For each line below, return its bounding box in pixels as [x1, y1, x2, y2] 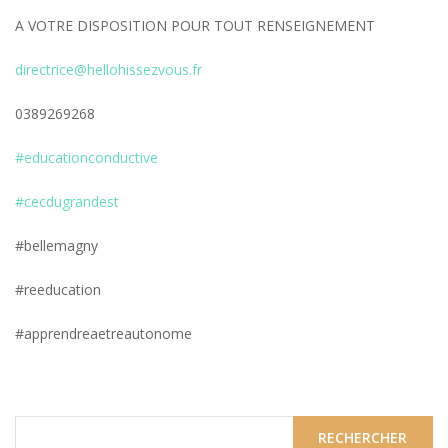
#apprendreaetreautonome [15, 324, 192, 343]
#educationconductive [15, 148, 158, 167]
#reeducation [15, 280, 101, 299]
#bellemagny [15, 236, 98, 255]
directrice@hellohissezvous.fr [15, 60, 202, 79]
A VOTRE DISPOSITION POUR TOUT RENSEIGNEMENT [15, 16, 375, 35]
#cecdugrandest [15, 192, 119, 211]
